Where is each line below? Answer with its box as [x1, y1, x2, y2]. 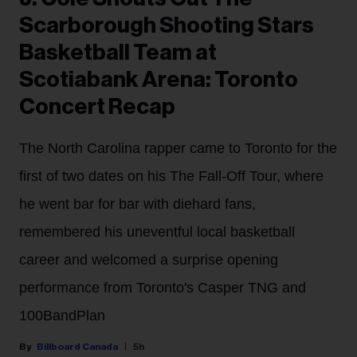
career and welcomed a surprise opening [19, 252, 278, 269]
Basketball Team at [19, 41, 217, 65]
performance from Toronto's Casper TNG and [19, 280, 306, 296]
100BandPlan [19, 308, 105, 324]
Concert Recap [19, 96, 175, 119]
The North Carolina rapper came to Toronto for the [19, 140, 337, 157]
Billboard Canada [37, 342, 118, 352]
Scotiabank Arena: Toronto [19, 69, 298, 92]
